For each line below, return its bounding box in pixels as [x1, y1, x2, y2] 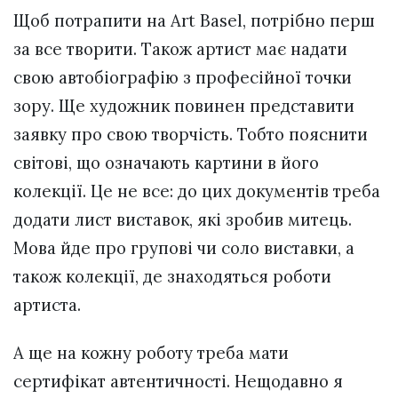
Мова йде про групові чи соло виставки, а [13, 237, 354, 259]
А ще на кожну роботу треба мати [13, 342, 289, 364]
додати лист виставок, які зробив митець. [13, 209, 352, 231]
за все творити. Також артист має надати [13, 38, 347, 60]
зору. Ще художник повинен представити [13, 95, 354, 117]
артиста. [13, 294, 81, 316]
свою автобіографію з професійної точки [13, 67, 352, 89]
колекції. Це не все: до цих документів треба [13, 180, 380, 203]
